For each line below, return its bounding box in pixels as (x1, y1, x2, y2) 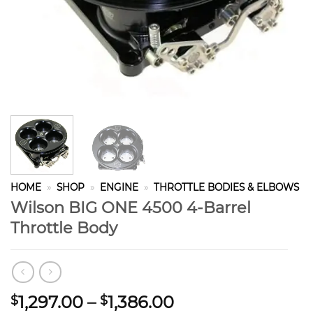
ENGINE (100, 182, 139, 193)
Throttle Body (10, 217, 117, 238)
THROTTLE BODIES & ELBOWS (154, 182, 300, 193)
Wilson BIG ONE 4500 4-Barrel (10, 197, 251, 217)
